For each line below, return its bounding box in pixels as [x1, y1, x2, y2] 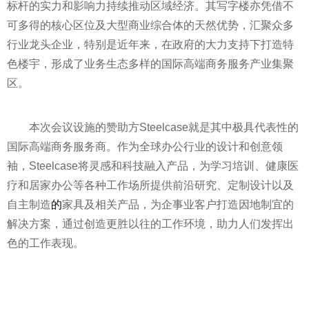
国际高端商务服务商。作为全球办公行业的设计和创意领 [7, 141, 283, 152]
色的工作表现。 [7, 237, 84, 249]
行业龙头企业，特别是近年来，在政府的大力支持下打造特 [7, 39, 294, 50]
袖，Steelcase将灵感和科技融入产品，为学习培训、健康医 [7, 160, 299, 172]
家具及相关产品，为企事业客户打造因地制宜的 [62, 199, 294, 210]
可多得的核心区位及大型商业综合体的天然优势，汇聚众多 [7, 19, 294, 31]
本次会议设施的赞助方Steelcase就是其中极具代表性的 [29, 121, 299, 133]
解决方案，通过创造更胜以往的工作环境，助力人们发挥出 [7, 218, 294, 230]
